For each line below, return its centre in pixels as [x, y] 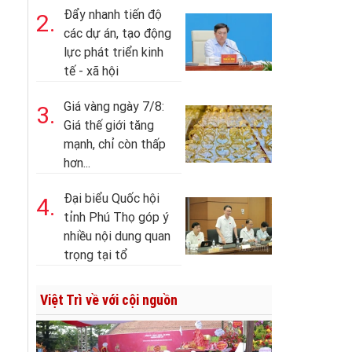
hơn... [77, 163]
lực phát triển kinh [114, 52]
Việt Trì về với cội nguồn [109, 300]
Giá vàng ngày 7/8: [114, 106]
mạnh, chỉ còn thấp [115, 144]
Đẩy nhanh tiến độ [113, 15]
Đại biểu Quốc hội [112, 198]
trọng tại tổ [95, 255]
